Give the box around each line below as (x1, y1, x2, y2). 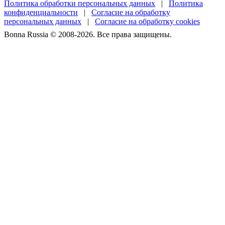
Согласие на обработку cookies (95, 17, 200, 26)
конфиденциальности (4, 8, 78, 17)
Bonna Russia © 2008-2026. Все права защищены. (4, 30, 172, 39)
